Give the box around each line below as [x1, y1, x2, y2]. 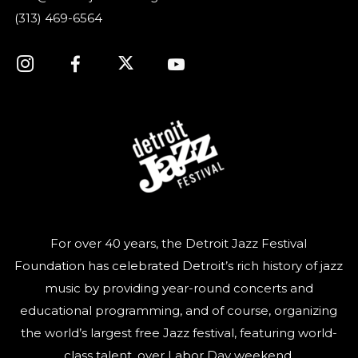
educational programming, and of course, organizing [20, 302, 338, 318]
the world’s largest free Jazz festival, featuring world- [20, 324, 337, 340]
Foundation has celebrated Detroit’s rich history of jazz [14, 257, 344, 273]
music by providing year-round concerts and [44, 280, 313, 296]
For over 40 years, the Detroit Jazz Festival [50, 235, 308, 251]
